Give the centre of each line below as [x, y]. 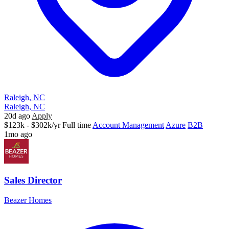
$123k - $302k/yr [32, 125]
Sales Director [33, 180]
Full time [77, 125]
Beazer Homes [28, 200]
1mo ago [18, 134]
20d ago [17, 116]
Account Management [128, 125]
